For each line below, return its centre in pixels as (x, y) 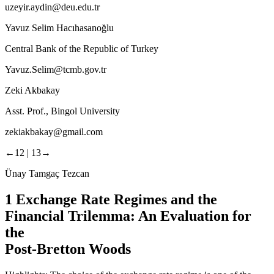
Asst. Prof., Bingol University (62, 111)
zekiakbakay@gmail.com (54, 131)
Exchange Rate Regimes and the (115, 199)
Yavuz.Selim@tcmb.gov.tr (56, 69)
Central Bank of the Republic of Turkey (82, 48)
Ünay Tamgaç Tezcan (47, 173)
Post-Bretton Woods (68, 249)
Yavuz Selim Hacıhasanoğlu (59, 28)
